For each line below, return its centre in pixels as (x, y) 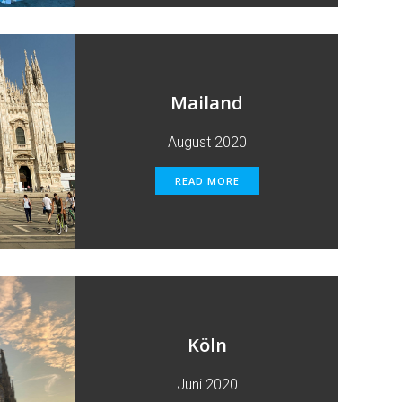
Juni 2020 (207, 385)
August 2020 (207, 142)
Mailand (207, 103)
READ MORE (207, 181)
